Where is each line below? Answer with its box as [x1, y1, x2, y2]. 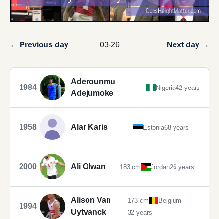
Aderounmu [71, 77, 115, 86]
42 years [175, 84, 200, 91]
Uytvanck [71, 208, 106, 217]
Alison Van [71, 196, 111, 205]
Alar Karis [71, 123, 108, 131]
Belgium [158, 197, 181, 204]
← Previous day [10, 41, 68, 49]
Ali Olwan [71, 162, 106, 171]
